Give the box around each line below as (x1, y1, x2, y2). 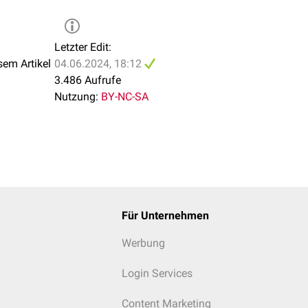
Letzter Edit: (54, 41, 111, 54)
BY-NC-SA (101, 90, 148, 103)
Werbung (121, 236, 165, 250)
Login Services (121, 267, 192, 280)
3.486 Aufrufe (54, 74, 121, 87)
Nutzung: (54, 90, 98, 103)
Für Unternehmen (121, 209, 209, 222)
